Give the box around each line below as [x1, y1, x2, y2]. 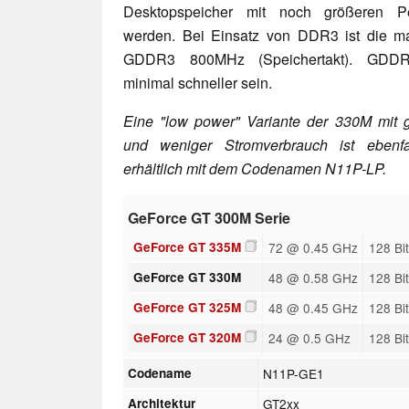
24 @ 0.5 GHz [267, 328, 351, 347]
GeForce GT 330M [132, 267, 241, 286]
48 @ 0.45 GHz [267, 298, 358, 317]
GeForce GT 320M [132, 328, 241, 346]
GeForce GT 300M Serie [128, 206, 291, 228]
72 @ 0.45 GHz [267, 237, 358, 257]
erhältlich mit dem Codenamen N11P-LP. [123, 157, 386, 179]
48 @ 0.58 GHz [267, 267, 358, 287]
